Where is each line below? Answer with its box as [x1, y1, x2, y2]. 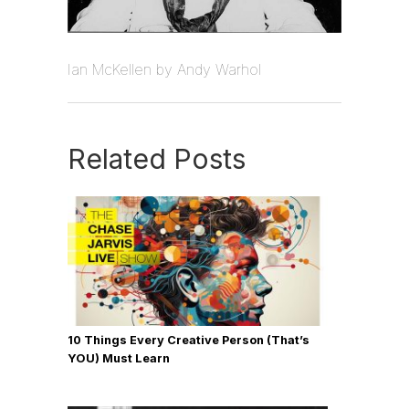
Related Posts [68, 142, 246, 175]
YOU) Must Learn [68, 351, 170, 365]
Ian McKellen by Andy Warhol [68, 59, 261, 79]
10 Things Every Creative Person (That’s [68, 332, 309, 347]
